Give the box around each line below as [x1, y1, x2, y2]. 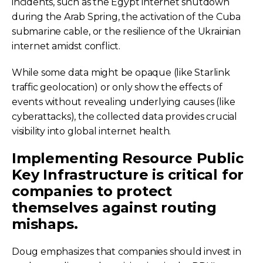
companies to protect [12, 182, 173, 200]
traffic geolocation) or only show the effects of [12, 81, 222, 93]
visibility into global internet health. [12, 125, 171, 137]
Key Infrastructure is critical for [12, 166, 244, 183]
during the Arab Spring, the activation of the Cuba [12, 11, 241, 22]
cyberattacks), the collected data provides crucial [12, 110, 237, 122]
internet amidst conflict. [12, 40, 121, 52]
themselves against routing [12, 198, 217, 216]
